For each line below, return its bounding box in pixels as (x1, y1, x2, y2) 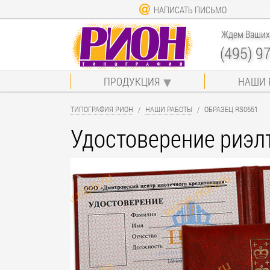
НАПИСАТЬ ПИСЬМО (154, 4, 227, 16)
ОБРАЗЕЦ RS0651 (204, 104, 258, 114)
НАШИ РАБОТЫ (145, 104, 192, 114)
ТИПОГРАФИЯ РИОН (71, 104, 133, 114)
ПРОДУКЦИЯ (104, 74, 160, 89)
